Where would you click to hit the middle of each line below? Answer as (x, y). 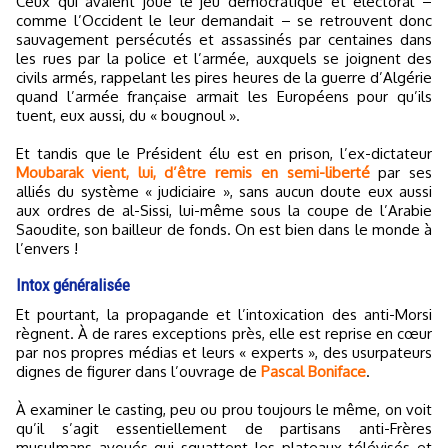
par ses (400, 172)
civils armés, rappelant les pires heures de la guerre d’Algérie (224, 77)
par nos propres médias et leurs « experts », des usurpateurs (224, 352)
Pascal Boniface (313, 371)
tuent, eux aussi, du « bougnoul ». (128, 115)
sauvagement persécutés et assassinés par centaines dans (224, 39)
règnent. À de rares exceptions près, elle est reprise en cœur (224, 333)
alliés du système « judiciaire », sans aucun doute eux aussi (224, 191)
